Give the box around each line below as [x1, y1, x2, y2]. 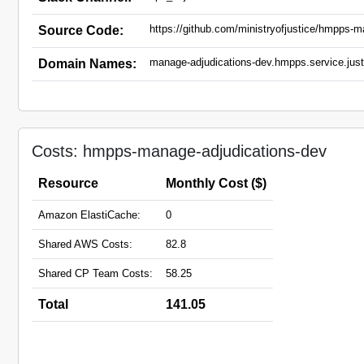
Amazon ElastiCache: [38, 209, 141, 221]
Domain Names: [38, 57, 136, 71]
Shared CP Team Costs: [38, 267, 153, 279]
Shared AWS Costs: [38, 238, 132, 250]
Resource [38, 176, 98, 190]
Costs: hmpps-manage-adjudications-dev [32, 142, 327, 160]
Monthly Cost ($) [166, 176, 266, 190]
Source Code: [38, 24, 123, 37]
